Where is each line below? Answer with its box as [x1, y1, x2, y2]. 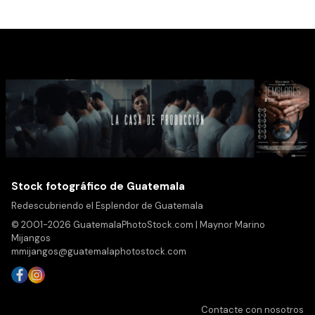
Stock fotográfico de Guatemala [11, 179, 185, 194]
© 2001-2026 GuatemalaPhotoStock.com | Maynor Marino [11, 219, 265, 231]
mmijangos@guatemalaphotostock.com [11, 245, 186, 258]
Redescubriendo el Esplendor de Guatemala [11, 200, 203, 212]
